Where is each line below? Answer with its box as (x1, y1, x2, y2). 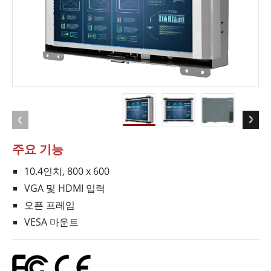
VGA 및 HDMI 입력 (24, 181, 105, 195)
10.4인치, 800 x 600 (24, 165, 109, 178)
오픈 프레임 (24, 198, 75, 212)
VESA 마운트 (24, 215, 79, 229)
